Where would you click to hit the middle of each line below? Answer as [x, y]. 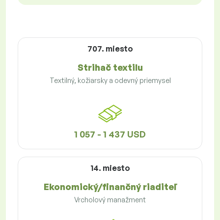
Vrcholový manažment [110, 200]
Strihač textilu [110, 68]
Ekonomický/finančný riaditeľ [110, 187]
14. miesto [110, 168]
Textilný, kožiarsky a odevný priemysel [110, 81]
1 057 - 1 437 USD [110, 134]
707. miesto [110, 49]
